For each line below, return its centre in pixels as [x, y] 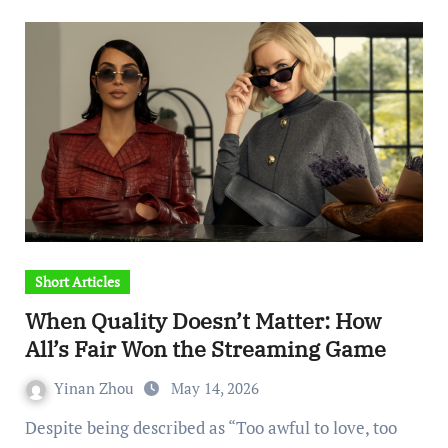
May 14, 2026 [214, 388]
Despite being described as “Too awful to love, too [30, 427]
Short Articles [77, 281]
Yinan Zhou [95, 388]
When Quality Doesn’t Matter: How [202, 320]
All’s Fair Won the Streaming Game [205, 348]
